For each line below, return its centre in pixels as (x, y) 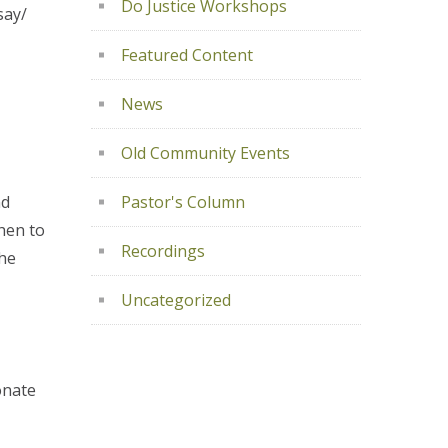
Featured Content (187, 55)
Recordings (163, 251)
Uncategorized (176, 300)
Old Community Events (205, 153)
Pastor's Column (183, 202)
